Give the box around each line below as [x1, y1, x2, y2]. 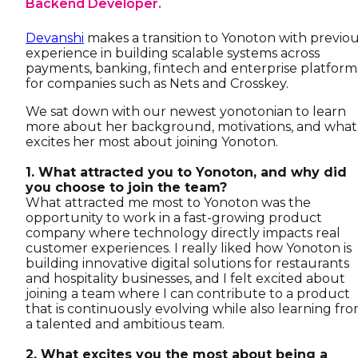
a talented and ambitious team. [26, 316, 225, 332]
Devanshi [26, 30, 84, 46]
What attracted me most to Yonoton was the [26, 195, 311, 210]
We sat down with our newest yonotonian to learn [26, 104, 346, 119]
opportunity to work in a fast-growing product [26, 210, 322, 225]
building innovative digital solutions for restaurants [26, 256, 349, 271]
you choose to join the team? [26, 180, 227, 195]
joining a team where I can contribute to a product [26, 286, 350, 301]
